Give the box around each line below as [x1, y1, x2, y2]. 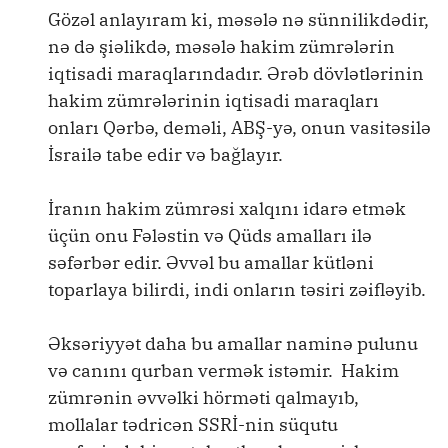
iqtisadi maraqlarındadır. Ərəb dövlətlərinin [48, 62, 424, 85]
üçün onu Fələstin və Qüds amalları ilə [48, 224, 372, 247]
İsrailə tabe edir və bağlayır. [48, 143, 283, 166]
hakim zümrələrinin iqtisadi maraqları [48, 89, 379, 112]
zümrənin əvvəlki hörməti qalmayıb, [48, 386, 359, 409]
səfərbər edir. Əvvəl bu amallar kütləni [48, 251, 374, 274]
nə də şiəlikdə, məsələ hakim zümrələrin [48, 35, 395, 58]
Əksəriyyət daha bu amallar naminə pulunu [48, 332, 418, 355]
